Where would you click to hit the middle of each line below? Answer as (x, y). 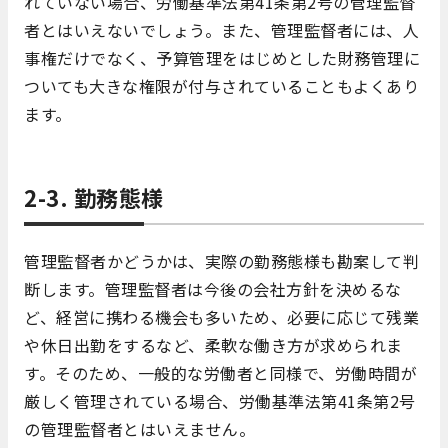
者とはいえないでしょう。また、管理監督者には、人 (221, 30)
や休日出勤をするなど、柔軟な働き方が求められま (213, 345)
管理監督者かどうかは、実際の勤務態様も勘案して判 (221, 261)
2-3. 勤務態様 (94, 197)
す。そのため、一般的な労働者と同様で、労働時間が (220, 373)
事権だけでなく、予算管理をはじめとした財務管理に (222, 58)
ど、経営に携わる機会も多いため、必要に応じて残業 (221, 317)
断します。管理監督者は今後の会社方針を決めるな (213, 289)
